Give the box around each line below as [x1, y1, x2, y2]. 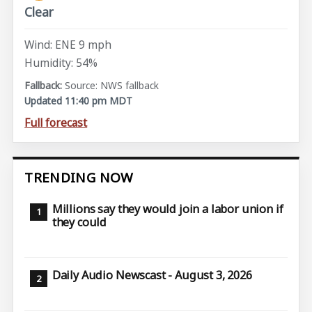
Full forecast [24, 115, 88, 131]
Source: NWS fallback [65, 79, 159, 93]
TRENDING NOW [24, 169, 134, 187]
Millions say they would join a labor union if [52, 201, 283, 217]
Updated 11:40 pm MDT [24, 94, 133, 108]
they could [52, 214, 107, 231]
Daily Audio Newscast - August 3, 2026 [52, 267, 252, 283]
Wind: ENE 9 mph [24, 37, 112, 53]
